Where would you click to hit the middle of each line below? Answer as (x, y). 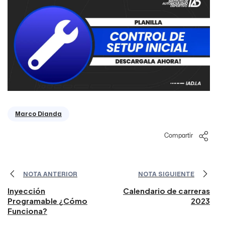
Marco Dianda (38, 114)
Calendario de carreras (166, 191)
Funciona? (27, 211)
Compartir (179, 136)
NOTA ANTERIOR (50, 174)
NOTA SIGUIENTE (166, 174)
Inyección (26, 191)
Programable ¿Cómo (47, 201)
